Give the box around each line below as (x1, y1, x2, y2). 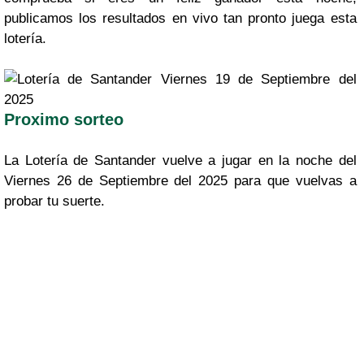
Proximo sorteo (4, 110, 123, 128)
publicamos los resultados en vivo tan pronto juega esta (4, 10, 357, 26)
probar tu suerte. (4, 193, 105, 209)
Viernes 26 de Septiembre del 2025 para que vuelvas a (4, 172, 357, 188)
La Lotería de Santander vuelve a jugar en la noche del (4, 152, 357, 168)
